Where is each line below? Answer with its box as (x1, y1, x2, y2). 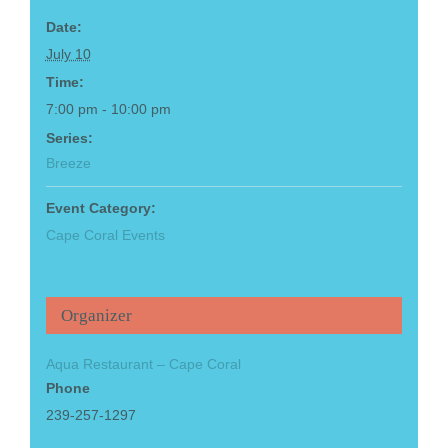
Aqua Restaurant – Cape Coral (45, 355, 241, 372)
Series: (45, 129, 93, 146)
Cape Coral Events (45, 226, 165, 243)
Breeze (45, 154, 91, 171)
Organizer (60, 305, 132, 325)
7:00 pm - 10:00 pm (45, 100, 171, 117)
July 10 (45, 45, 91, 62)
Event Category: (45, 199, 156, 216)
